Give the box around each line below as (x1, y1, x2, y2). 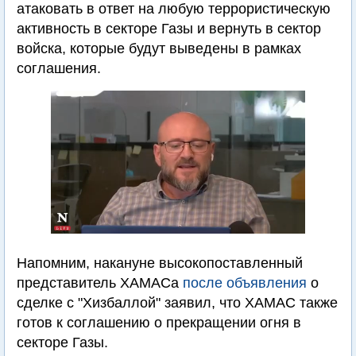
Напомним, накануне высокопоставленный (17, 255, 303, 271)
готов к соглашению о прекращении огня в (17, 315, 301, 331)
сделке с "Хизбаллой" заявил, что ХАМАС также (17, 295, 338, 311)
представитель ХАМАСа (17, 275, 183, 291)
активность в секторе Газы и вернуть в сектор (17, 21, 321, 37)
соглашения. (17, 60, 101, 76)
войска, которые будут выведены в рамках (17, 41, 301, 56)
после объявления (183, 275, 307, 291)
